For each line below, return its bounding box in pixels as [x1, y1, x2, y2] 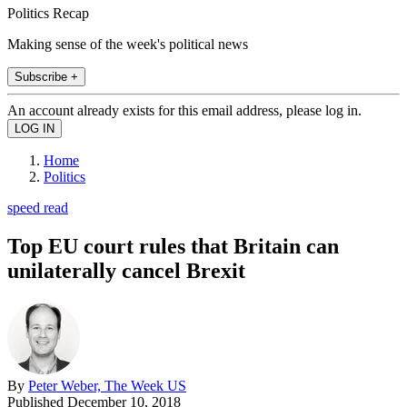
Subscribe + [15, 69, 78, 84]
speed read [7, 199, 68, 215]
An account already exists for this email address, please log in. [7, 102, 362, 118]
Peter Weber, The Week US [28, 377, 186, 393]
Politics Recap [7, 5, 89, 21]
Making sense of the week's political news [7, 35, 248, 52]
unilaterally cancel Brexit [7, 258, 245, 283]
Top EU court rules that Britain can [7, 233, 339, 258]
